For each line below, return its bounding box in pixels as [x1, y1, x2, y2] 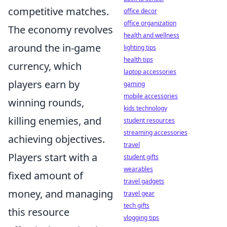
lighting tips [124, 43, 156, 52]
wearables [124, 165, 153, 173]
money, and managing [8, 187, 113, 201]
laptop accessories [124, 67, 176, 76]
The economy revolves [8, 23, 113, 36]
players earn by [8, 78, 80, 91]
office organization [124, 19, 176, 27]
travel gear [124, 189, 155, 198]
